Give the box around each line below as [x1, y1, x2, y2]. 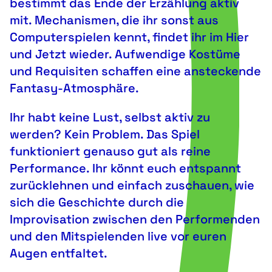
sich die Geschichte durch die [10, 194, 184, 210]
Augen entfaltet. [10, 245, 107, 261]
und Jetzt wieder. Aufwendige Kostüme [10, 46, 240, 62]
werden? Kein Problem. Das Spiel [10, 126, 200, 142]
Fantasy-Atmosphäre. [10, 80, 139, 96]
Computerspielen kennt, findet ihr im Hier [10, 29, 249, 45]
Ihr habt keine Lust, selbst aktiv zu [10, 109, 210, 125]
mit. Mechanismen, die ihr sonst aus [10, 12, 219, 28]
